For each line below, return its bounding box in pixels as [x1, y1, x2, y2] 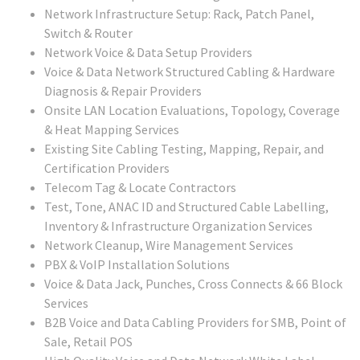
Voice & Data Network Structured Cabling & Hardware [44, 63, 335, 80]
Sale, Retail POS [44, 333, 133, 350]
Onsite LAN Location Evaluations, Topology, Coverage [44, 102, 340, 119]
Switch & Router [44, 25, 133, 42]
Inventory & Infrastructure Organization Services [44, 218, 313, 235]
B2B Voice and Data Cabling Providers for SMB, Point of [44, 314, 346, 331]
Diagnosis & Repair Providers [44, 83, 202, 100]
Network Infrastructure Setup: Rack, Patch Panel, [44, 6, 314, 22]
